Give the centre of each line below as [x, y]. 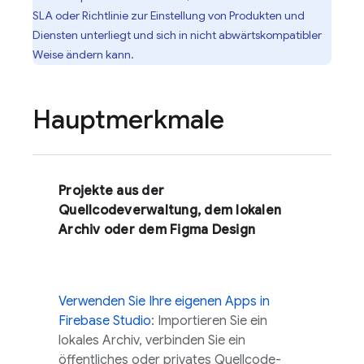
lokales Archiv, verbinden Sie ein [152, 340]
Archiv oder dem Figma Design [157, 230]
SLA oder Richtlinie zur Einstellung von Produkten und [169, 15]
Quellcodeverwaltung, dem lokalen [170, 210]
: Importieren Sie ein [209, 321]
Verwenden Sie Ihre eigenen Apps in [164, 301]
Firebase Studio [105, 321]
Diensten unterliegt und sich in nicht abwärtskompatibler [177, 35]
